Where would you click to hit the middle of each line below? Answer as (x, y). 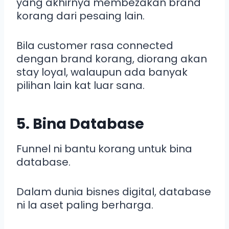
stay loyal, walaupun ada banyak (102, 72)
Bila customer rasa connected (95, 45)
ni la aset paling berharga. (85, 205)
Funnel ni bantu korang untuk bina (104, 148)
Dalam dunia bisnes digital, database (114, 191)
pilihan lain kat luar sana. (81, 85)
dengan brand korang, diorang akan (112, 59)
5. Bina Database (80, 124)
